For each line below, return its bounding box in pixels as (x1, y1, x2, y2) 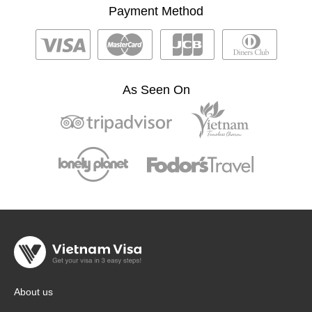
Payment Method (109, 3, 203, 18)
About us (14, 286, 53, 297)
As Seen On (122, 82, 190, 97)
